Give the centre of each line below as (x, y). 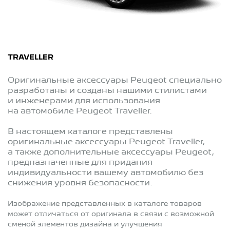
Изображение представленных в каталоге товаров (105, 204)
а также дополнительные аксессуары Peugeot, (111, 153)
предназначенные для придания (80, 163)
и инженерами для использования (84, 101)
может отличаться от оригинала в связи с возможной (111, 214)
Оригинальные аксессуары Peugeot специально (115, 81)
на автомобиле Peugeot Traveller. (80, 112)
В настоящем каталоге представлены (90, 132)
